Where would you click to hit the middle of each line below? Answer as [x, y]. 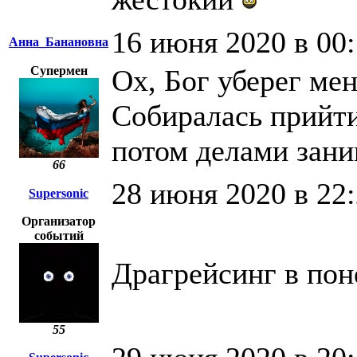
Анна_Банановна [59, 42]
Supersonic [59, 194]
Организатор [59, 222]
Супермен [59, 71]
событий [59, 236]
